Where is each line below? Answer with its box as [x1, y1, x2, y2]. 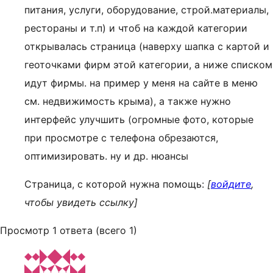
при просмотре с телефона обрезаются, [24, 132, 218, 144]
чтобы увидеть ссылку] [24, 196, 138, 208]
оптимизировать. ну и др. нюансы [24, 150, 188, 162]
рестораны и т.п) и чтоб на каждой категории [24, 22, 247, 34]
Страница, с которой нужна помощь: [24, 178, 207, 190]
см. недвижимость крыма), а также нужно [24, 95, 231, 107]
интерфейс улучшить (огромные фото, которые [24, 113, 253, 126]
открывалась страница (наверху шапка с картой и [24, 40, 269, 52]
